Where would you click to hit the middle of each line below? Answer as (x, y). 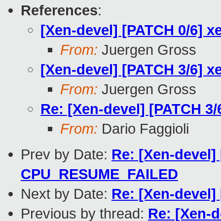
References (59, 10)
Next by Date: (66, 194)
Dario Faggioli (143, 129)
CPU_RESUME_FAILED (99, 174)
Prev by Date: (66, 154)
